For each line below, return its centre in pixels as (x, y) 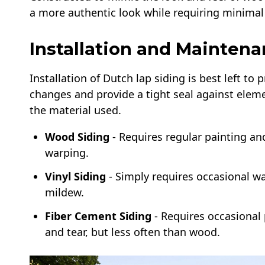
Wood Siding (77, 136)
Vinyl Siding (76, 176)
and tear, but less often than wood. (133, 232)
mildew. (65, 192)
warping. (67, 152)
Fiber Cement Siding (98, 216)
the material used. (75, 110)
